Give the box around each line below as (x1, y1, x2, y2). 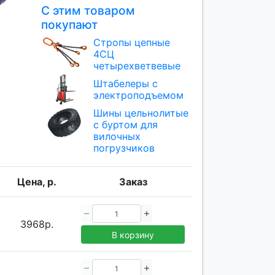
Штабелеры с (93, 77, 158, 90)
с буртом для (93, 118, 158, 131)
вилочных (93, 130, 141, 143)
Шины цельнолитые (93, 107, 188, 120)
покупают (41, 17, 98, 32)
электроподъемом (93, 88, 184, 101)
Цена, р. (17, 176, 56, 188)
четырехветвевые (93, 59, 180, 72)
